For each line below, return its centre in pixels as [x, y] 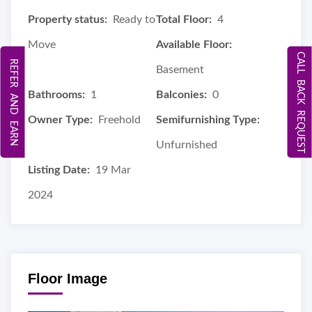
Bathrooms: [56, 94]
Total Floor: [184, 19]
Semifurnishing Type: [208, 119]
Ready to [134, 19]
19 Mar [113, 170]
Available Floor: [194, 44]
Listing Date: [59, 170]
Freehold [119, 119]
